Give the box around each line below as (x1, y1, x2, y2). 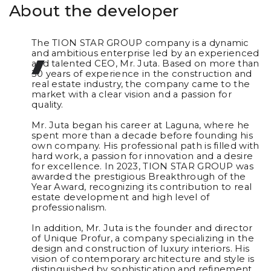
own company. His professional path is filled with (31, 140, 260, 151)
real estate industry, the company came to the (31, 78, 250, 90)
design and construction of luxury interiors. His (31, 243, 250, 254)
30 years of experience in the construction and (31, 68, 252, 79)
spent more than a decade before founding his (31, 129, 253, 141)
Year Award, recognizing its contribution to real (31, 181, 252, 192)
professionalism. (31, 201, 107, 213)
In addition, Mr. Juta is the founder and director (31, 222, 253, 233)
